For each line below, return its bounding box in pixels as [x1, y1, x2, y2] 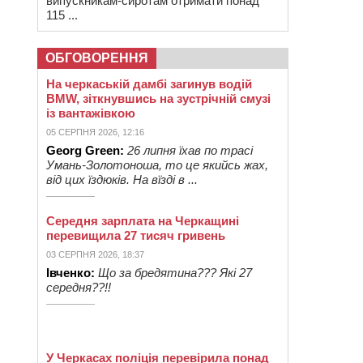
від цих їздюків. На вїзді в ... [46, 173, 198, 186]
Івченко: [46, 266, 95, 280]
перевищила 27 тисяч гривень [46, 228, 225, 242]
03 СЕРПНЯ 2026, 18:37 [46, 250, 144, 259]
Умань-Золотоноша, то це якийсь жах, [46, 158, 268, 172]
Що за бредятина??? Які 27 [98, 266, 252, 280]
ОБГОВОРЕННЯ [45, 51, 148, 65]
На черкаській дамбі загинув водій [46, 77, 252, 91]
